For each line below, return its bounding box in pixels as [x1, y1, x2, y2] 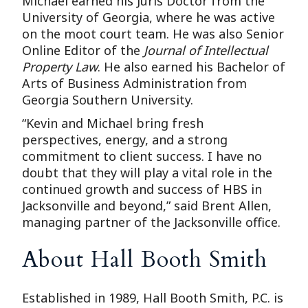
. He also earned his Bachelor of [98, 58, 286, 76]
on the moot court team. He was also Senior [22, 25, 285, 43]
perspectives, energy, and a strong [22, 131, 228, 148]
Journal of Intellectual [144, 42, 269, 59]
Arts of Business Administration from [22, 75, 247, 92]
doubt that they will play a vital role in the [22, 164, 273, 181]
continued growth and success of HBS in [22, 181, 263, 198]
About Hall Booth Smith [22, 245, 268, 276]
